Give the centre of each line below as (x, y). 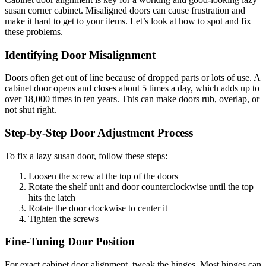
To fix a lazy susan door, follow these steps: (86, 156)
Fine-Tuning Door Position (70, 242)
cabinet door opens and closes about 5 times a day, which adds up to (132, 88)
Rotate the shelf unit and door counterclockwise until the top (141, 186)
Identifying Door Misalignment (80, 55)
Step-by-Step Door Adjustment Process (99, 132)
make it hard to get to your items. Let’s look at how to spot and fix (128, 21)
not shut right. (31, 110)
